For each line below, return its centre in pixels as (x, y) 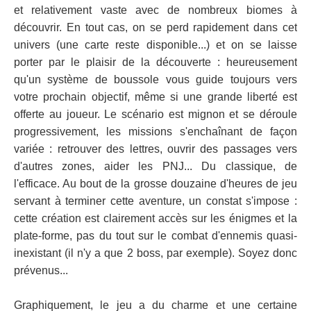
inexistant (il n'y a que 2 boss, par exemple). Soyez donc (155, 253)
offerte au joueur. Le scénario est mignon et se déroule (155, 114)
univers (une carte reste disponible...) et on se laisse (155, 45)
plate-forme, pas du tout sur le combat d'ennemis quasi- (155, 236)
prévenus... (41, 270)
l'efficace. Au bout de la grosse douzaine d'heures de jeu (155, 184)
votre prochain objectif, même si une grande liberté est (155, 97)
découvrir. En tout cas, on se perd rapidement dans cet (155, 27)
